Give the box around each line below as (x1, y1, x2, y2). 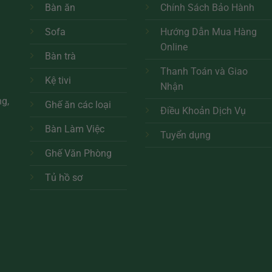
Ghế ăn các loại (45, 99, 111, 111)
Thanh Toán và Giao (160, 66, 248, 78)
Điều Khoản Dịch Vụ (160, 105, 246, 117)
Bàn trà (45, 50, 76, 63)
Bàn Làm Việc (45, 123, 104, 135)
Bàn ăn (45, 2, 75, 14)
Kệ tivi (45, 75, 71, 87)
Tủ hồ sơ (45, 172, 83, 184)
